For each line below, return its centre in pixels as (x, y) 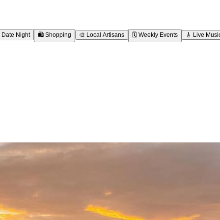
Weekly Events (158, 35)
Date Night (16, 35)
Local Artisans (105, 35)
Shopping (58, 35)
